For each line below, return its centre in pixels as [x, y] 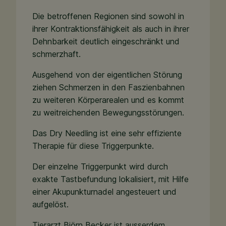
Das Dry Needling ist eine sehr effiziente [107, 133]
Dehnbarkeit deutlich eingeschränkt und [106, 41]
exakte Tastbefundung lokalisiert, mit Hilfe [110, 179]
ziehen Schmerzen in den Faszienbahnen [108, 87]
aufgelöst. [52, 204]
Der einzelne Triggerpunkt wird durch [100, 166]
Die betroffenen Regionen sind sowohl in [108, 16]
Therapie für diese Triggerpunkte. [94, 146]
